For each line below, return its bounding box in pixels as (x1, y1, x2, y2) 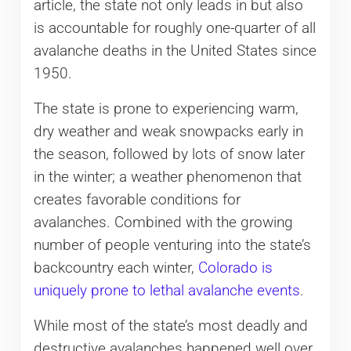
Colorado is (197, 259, 273, 277)
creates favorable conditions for (33, 190, 241, 208)
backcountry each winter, (33, 259, 198, 277)
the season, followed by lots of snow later (33, 145, 305, 163)
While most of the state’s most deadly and (33, 317, 308, 335)
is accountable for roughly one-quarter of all (33, 19, 316, 37)
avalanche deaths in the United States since (33, 42, 317, 60)
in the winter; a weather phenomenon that (33, 168, 302, 186)
